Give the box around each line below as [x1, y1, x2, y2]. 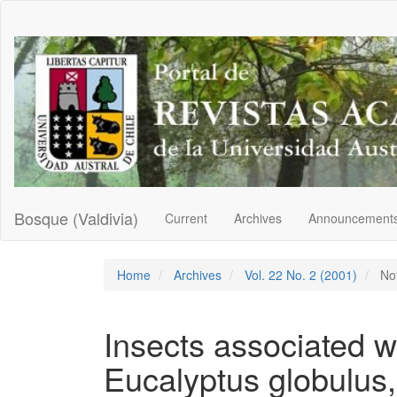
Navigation [35, 17, 94, 35]
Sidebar [35, 70, 78, 88]
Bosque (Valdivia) [14, 206, 138, 230]
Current [165, 209, 207, 228]
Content [35, 52, 79, 70]
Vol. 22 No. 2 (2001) [245, 266, 357, 284]
